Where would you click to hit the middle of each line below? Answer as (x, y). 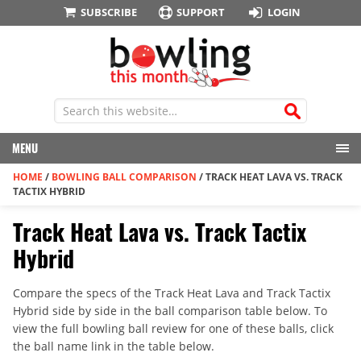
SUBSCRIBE (108, 12)
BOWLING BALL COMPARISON (124, 177)
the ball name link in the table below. (114, 346)
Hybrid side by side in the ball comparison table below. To (170, 311)
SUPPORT (201, 12)
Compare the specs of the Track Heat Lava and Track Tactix (172, 293)
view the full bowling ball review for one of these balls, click (173, 329)
